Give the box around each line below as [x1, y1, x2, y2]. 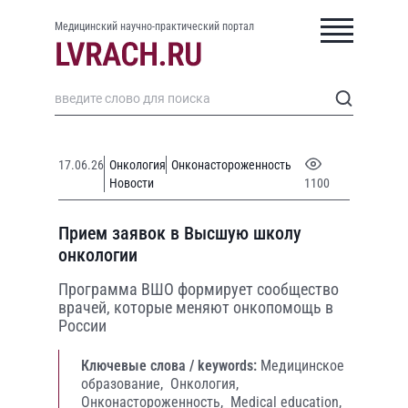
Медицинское [260, 357, 344, 374]
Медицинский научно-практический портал [55, 20, 254, 33]
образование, [81, 375, 167, 393]
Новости [109, 176, 154, 190]
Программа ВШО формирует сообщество [58, 280, 339, 299]
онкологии [58, 244, 138, 266]
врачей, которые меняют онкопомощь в [58, 298, 333, 317]
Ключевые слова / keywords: [81, 357, 257, 374]
